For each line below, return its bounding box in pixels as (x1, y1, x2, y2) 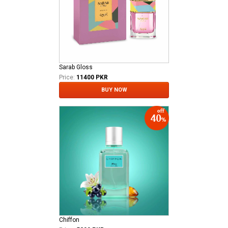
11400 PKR (76, 73, 108, 81)
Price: (59, 73, 75, 81)
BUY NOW (101, 86, 127, 93)
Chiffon (59, 216, 79, 223)
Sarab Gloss (59, 63, 93, 71)
